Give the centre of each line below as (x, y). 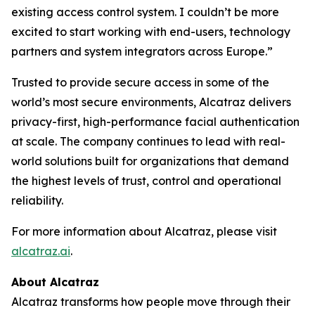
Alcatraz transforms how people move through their (151, 302)
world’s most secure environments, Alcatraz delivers (151, 102)
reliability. (37, 200)
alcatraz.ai (41, 251)
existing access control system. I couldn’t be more (145, 12)
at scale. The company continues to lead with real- (148, 141)
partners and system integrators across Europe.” (142, 51)
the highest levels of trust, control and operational (146, 181)
